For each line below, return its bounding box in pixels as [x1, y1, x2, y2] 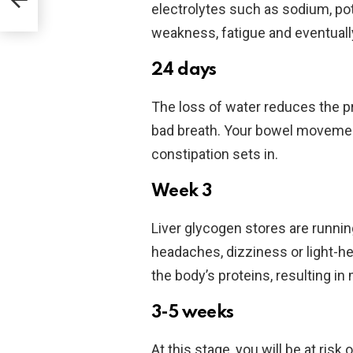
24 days [151, 61, 217, 79]
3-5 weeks [151, 303, 234, 321]
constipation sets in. [151, 145, 278, 162]
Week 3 [151, 182, 212, 200]
